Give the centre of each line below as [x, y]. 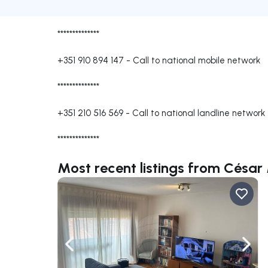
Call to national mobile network [197, 60]
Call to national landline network [199, 113]
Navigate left [96, 250]
